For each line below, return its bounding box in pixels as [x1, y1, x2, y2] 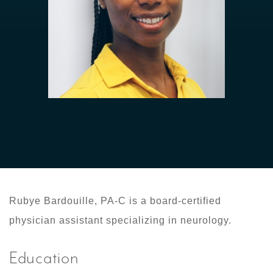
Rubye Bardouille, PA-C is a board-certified [9, 196, 221, 207]
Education [9, 247, 79, 269]
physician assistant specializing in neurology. [9, 215, 232, 226]
